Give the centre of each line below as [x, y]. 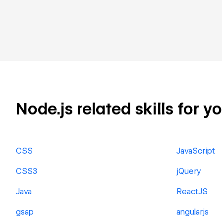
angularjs [193, 212]
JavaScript [196, 151]
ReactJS [192, 192]
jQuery [189, 171]
